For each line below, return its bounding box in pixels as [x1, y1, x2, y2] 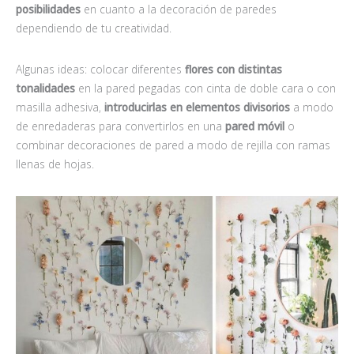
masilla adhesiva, [16, 99, 101, 115]
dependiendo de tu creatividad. [16, 20, 171, 36]
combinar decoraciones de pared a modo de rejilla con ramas [16, 137, 330, 153]
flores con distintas [185, 61, 282, 77]
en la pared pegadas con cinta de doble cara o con [75, 80, 336, 96]
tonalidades [16, 80, 75, 96]
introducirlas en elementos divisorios [101, 99, 290, 115]
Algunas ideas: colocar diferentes [16, 61, 185, 77]
